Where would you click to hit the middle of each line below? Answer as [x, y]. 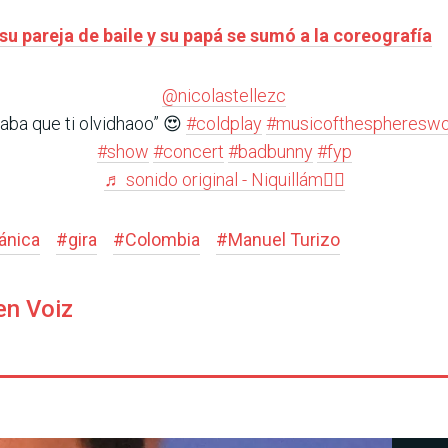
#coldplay [224, 124]
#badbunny [270, 152]
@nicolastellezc [224, 96]
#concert [188, 152]
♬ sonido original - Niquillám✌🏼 [224, 180]
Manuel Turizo [284, 240]
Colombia [162, 240]
